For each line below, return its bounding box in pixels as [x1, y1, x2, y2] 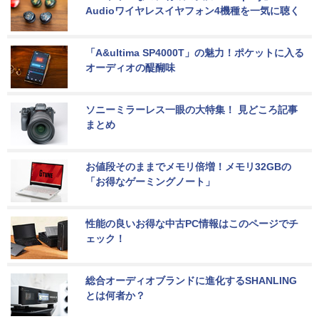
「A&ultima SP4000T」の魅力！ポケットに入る [85, 47, 304, 59]
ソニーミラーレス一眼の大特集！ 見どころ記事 [85, 104, 298, 116]
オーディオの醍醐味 [85, 62, 175, 74]
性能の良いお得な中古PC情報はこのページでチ [85, 218, 298, 230]
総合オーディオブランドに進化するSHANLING [85, 275, 297, 287]
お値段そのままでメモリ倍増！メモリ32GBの [85, 161, 291, 173]
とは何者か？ [85, 290, 145, 302]
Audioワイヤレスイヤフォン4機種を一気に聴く [85, 5, 300, 17]
